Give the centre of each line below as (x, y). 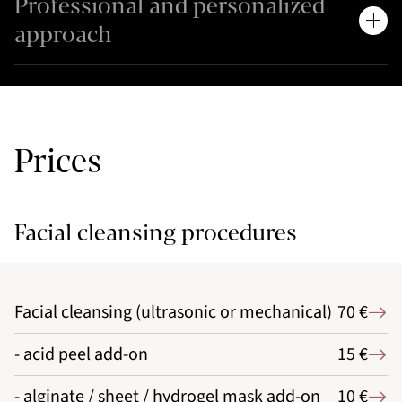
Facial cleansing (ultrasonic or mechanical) (173, 313)
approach (63, 35)
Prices (58, 162)
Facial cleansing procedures (156, 233)
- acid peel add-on (81, 355)
